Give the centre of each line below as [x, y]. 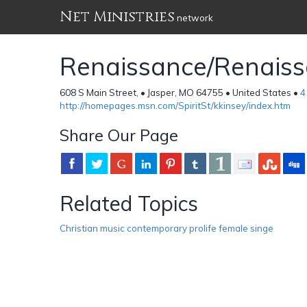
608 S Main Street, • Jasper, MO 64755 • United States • [180, 92]
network [194, 18]
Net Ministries [117, 17]
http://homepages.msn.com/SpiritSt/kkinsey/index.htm [175, 105]
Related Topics [129, 203]
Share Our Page [119, 135]
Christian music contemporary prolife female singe [167, 228]
